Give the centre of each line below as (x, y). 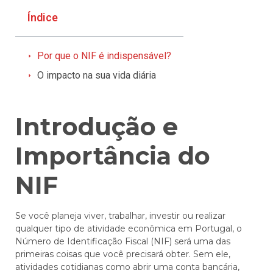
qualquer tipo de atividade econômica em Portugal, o (129, 228)
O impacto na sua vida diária (97, 75)
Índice (43, 17)
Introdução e (97, 126)
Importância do (113, 155)
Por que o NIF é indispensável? (104, 55)
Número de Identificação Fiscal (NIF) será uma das (123, 241)
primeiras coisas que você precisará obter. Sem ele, (123, 254)
